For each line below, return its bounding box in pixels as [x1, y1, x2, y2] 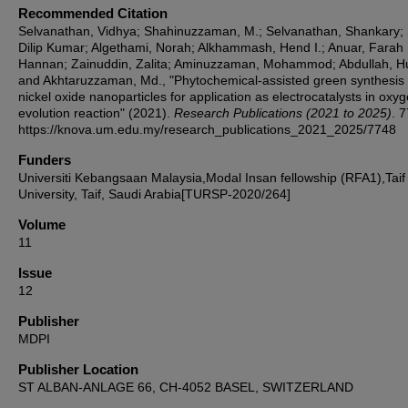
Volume [18, 217, 66, 232]
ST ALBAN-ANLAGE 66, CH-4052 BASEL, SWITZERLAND [18, 380, 353, 394]
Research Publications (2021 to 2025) [174, 106, 392, 120]
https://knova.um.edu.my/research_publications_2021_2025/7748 [18, 122, 396, 137]
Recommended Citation [18, 5, 168, 21]
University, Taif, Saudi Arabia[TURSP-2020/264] [18, 187, 291, 201]
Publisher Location [18, 362, 138, 377]
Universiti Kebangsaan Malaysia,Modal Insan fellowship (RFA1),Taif [18, 170, 405, 185]
